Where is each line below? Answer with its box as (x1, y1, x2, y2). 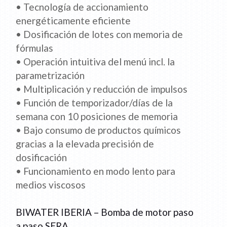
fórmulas (16, 42, 54, 54)
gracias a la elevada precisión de (16, 138, 155, 150)
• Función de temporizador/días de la (16, 97, 173, 109)
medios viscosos (16, 179, 86, 191)
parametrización (16, 69, 85, 82)
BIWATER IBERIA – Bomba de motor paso (16, 206, 194, 218)
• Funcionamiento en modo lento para (16, 165, 176, 177)
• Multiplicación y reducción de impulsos (16, 83, 188, 95)
